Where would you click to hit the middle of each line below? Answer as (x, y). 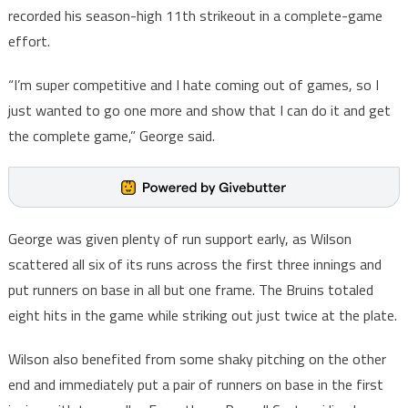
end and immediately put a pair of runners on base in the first (195, 385)
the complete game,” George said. (111, 136)
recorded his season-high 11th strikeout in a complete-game (195, 16)
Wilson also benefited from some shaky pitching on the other (197, 359)
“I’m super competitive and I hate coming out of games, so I (193, 85)
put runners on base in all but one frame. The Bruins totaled (190, 290)
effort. (29, 41)
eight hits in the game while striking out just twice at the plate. (202, 316)
